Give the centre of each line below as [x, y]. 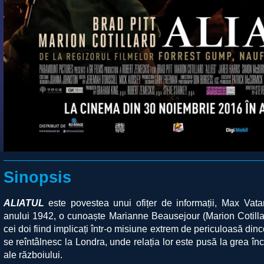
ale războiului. [33, 255]
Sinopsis [37, 177]
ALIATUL [24, 203]
